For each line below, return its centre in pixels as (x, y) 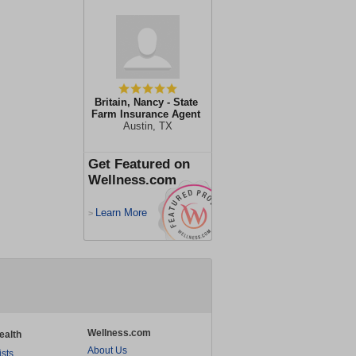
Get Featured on (139, 164)
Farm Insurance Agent (146, 114)
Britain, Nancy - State (146, 102)
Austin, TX (148, 126)
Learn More (121, 213)
